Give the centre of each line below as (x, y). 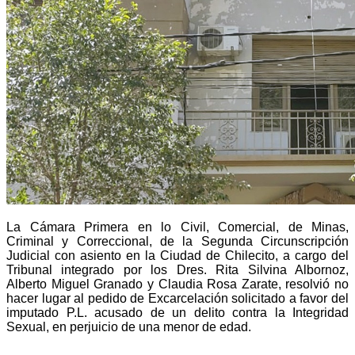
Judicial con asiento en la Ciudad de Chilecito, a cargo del (177, 255)
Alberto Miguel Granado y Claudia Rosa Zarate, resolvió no (177, 284)
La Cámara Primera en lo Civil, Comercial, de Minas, (177, 227)
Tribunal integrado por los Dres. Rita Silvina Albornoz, (177, 269)
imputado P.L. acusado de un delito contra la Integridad (177, 312)
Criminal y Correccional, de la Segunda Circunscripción (177, 241)
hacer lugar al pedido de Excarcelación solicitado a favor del (177, 298)
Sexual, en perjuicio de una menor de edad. (129, 326)
